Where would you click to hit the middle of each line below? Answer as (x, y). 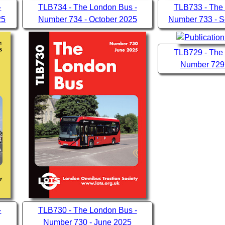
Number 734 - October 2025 (87, 20)
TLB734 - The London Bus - (87, 8)
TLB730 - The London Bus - (87, 210)
